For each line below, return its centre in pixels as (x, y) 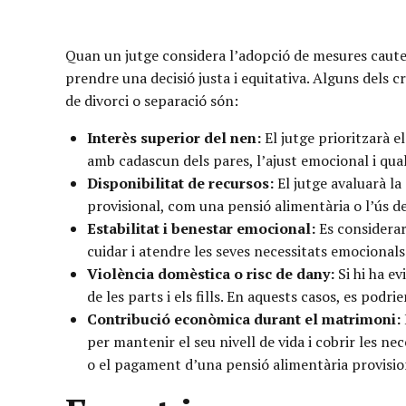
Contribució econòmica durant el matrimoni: (244, 319)
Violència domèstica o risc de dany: (211, 273)
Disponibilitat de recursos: (180, 183)
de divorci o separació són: (152, 100)
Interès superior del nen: (174, 137)
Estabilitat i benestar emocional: (201, 228)
